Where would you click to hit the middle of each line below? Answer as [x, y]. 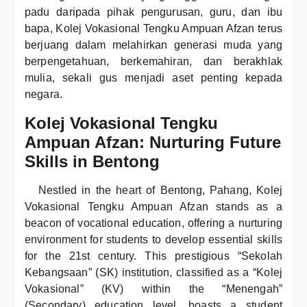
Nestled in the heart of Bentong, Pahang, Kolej [160, 190]
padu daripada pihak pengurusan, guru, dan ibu [153, 12]
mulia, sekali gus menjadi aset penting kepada [153, 78]
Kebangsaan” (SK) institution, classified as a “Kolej [153, 272]
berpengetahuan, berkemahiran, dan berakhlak [153, 61]
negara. [44, 94]
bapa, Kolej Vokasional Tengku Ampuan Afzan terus [153, 28]
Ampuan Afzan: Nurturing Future [153, 142]
